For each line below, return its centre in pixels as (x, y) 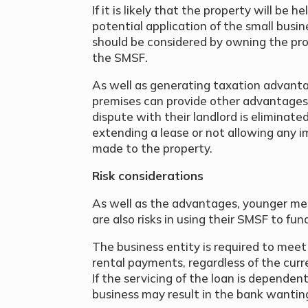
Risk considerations (148, 175)
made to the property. (153, 148)
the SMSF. (120, 57)
